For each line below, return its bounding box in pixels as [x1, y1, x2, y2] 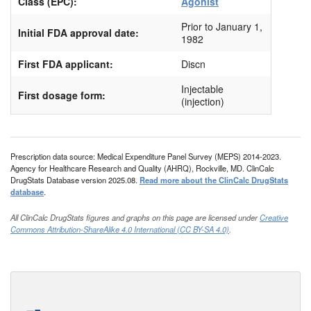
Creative [260, 212, 288, 224]
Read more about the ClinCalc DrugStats [140, 174, 288, 186]
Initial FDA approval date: [18, 26, 139, 40]
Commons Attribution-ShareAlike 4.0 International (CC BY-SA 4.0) [10, 224, 229, 235]
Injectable [181, 82, 224, 96]
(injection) [181, 94, 224, 109]
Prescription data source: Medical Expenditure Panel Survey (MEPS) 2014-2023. [10, 151, 281, 162]
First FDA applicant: [18, 57, 113, 72]
